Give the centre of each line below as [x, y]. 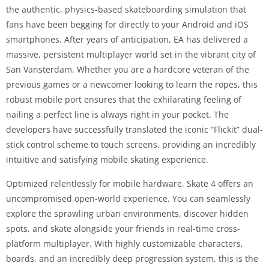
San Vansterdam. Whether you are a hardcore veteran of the [128, 69]
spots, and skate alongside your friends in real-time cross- [123, 228]
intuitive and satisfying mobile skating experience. [107, 159]
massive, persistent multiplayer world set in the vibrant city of [131, 54]
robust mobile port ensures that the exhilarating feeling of [124, 99]
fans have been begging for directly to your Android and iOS [127, 24]
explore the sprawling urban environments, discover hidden [127, 213]
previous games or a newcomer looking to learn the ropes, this [132, 84]
